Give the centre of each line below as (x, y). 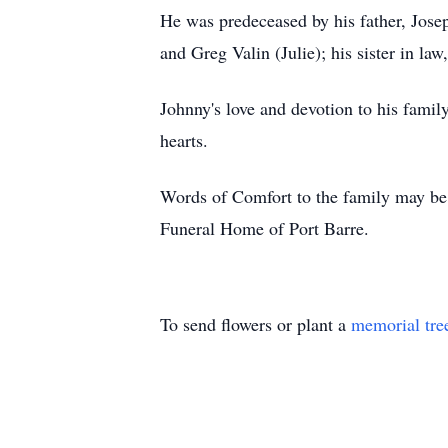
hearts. (184, 140)
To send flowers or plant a (255, 324)
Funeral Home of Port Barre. (264, 228)
